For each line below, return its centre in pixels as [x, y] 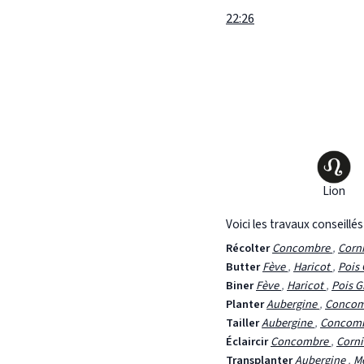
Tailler [243, 323]
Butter [243, 267]
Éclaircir [247, 342]
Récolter [248, 249]
